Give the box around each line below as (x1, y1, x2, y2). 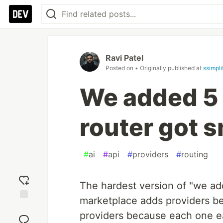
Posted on (106, 64, 135, 72)
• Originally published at (135, 64, 203, 72)
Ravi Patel (106, 53, 143, 63)
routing (181, 149, 208, 159)
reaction (10, 211, 37, 220)
